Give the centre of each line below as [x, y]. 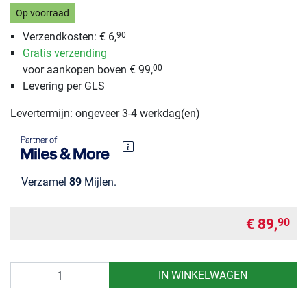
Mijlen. [99, 182]
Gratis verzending [64, 53]
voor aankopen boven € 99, [87, 69]
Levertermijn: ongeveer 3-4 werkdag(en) [105, 113]
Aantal [25, 270]
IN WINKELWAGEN [202, 275]
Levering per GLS [63, 86]
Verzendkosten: [61, 36]
